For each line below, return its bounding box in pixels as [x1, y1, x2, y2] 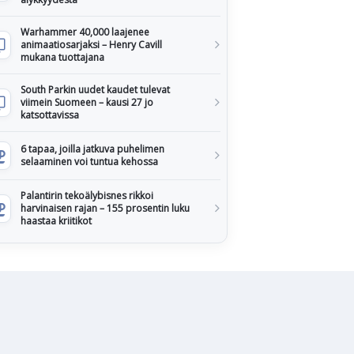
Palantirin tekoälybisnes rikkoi [21, 189, 153, 202]
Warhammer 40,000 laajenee [21, 25, 149, 39]
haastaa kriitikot [21, 214, 92, 228]
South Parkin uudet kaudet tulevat [21, 83, 170, 96]
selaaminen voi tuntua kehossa [21, 155, 158, 168]
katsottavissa [21, 108, 79, 122]
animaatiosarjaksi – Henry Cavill [21, 38, 162, 51]
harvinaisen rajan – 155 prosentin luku [21, 201, 190, 215]
